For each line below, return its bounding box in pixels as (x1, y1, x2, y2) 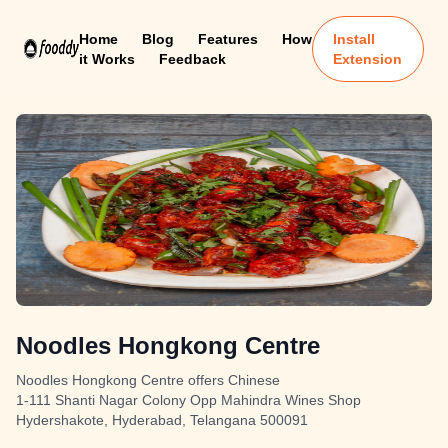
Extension (333, 51, 403, 67)
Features (197, 31, 258, 47)
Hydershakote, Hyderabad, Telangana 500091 (16, 412, 308, 428)
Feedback (158, 51, 226, 67)
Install (333, 31, 376, 47)
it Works (78, 51, 135, 67)
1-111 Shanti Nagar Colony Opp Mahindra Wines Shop (16, 392, 361, 408)
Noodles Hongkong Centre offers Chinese (16, 372, 280, 388)
